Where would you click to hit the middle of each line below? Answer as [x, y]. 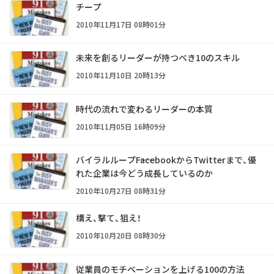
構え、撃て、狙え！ [109, 218]
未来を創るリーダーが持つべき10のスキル [158, 58]
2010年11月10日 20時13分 [121, 75]
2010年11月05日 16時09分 [121, 126]
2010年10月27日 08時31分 [121, 191]
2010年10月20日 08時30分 [121, 235]
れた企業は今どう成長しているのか [144, 173]
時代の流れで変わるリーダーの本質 [144, 109]
